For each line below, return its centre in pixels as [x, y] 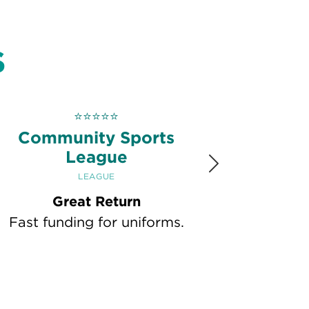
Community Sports [97, 137]
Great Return [96, 202]
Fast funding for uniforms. [96, 222]
